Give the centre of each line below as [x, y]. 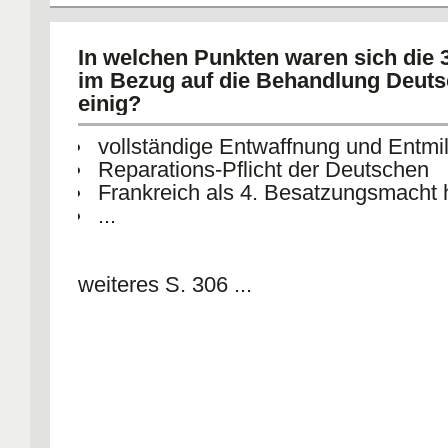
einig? [109, 103]
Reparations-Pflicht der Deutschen [263, 169]
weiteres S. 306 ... [165, 284]
